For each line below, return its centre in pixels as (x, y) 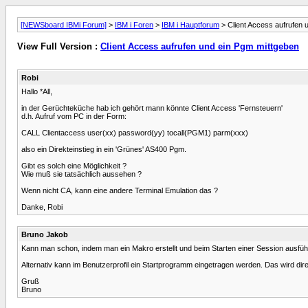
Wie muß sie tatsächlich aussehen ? (81, 174)
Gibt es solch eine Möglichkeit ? (74, 165)
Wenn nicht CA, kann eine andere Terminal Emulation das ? (120, 190)
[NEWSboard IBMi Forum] (64, 25)
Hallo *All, (37, 91)
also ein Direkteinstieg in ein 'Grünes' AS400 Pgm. (104, 149)
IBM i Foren (134, 25)
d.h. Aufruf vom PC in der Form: (74, 116)
